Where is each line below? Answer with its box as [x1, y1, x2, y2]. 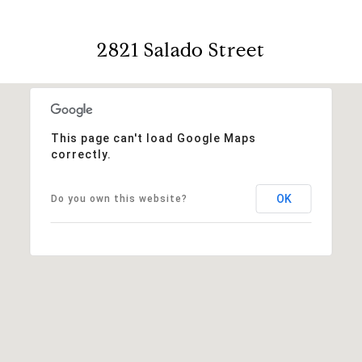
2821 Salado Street [97, 37, 265, 62]
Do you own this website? [50, 192, 187, 204]
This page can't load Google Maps [50, 131, 256, 145]
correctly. [50, 147, 112, 161]
